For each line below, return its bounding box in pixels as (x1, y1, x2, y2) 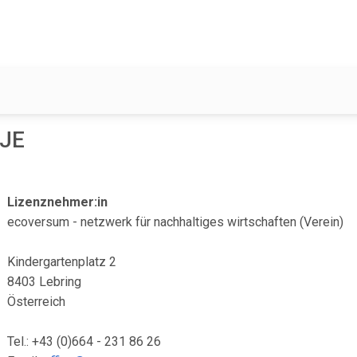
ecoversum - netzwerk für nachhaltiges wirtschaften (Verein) (7, 214, 344, 229)
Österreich (7, 294, 66, 309)
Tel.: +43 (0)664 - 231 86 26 (7, 334, 162, 349)
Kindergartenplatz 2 (7, 254, 117, 269)
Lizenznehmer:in (7, 194, 108, 210)
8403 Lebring (7, 274, 82, 289)
